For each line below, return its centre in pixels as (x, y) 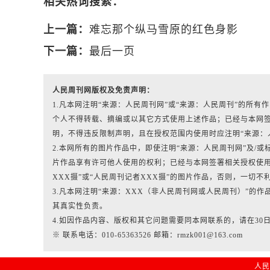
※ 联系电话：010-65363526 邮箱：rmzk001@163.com (148, 235)
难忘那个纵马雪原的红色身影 (164, 30)
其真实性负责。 (80, 206)
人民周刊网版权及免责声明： (103, 90)
